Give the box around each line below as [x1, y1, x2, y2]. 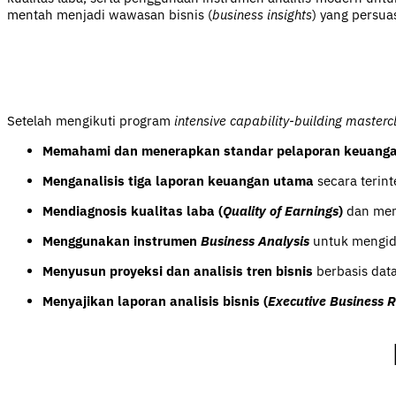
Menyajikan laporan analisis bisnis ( [42, 292, 268, 309]
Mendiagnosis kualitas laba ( [42, 202, 223, 219]
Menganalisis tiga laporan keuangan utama [42, 171, 314, 189]
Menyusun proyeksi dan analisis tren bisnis [42, 262, 313, 279]
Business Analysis [201, 232, 309, 249]
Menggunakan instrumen [42, 232, 201, 249]
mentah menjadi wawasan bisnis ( [7, 6, 212, 24]
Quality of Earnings [223, 202, 339, 219]
